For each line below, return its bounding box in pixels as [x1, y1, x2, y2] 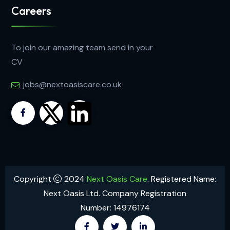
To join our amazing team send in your [11, 42, 153, 53]
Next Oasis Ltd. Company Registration [44, 188, 186, 199]
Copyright [14, 174, 53, 185]
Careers [11, 3, 51, 18]
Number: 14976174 [80, 202, 150, 214]
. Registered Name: [147, 174, 216, 185]
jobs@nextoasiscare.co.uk [23, 79, 122, 90]
